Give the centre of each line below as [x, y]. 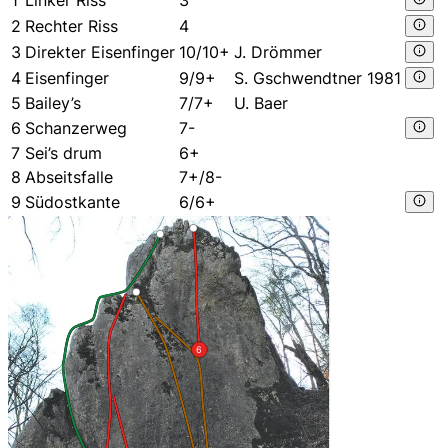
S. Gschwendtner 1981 [317, 77]
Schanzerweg [76, 127]
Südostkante [72, 201]
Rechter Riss [71, 25]
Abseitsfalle [69, 176]
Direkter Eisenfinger [100, 51]
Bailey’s [53, 102]
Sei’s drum [63, 152]
